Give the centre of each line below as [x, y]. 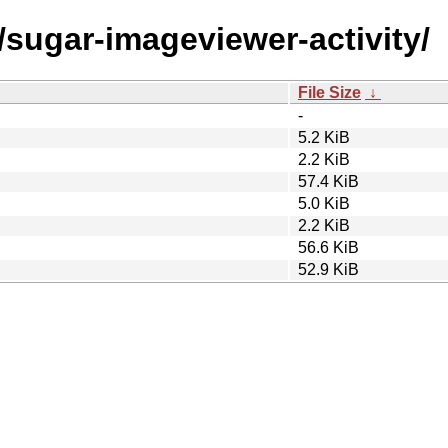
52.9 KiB [328, 269]
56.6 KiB [328, 247]
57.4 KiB [328, 181]
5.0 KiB [324, 203]
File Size [329, 92]
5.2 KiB [324, 137]
